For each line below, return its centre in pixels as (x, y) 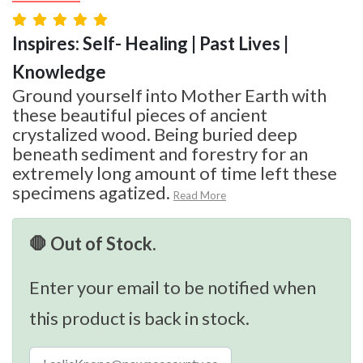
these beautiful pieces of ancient (140, 114)
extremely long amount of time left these (175, 173)
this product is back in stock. (139, 318)
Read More (200, 195)
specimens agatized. (91, 192)
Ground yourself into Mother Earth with (169, 95)
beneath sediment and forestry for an (160, 153)
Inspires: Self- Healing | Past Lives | (150, 43)
